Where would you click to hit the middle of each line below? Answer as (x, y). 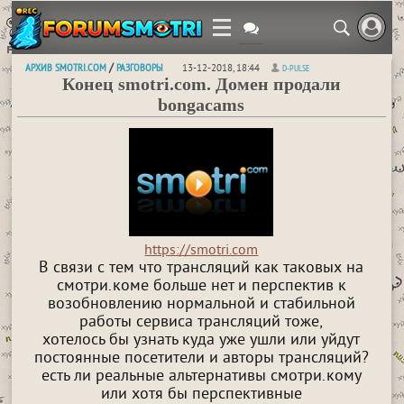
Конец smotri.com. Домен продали (201, 84)
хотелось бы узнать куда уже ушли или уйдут (202, 341)
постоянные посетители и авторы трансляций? (201, 359)
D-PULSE (296, 68)
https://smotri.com (202, 251)
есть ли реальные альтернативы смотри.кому (201, 377)
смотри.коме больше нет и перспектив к (201, 287)
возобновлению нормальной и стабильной (201, 305)
